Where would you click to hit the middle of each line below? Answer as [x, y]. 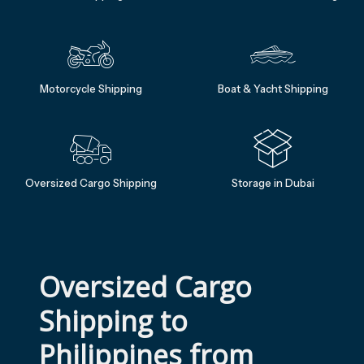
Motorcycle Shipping [91, 88]
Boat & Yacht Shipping [273, 88]
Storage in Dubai [273, 182]
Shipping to [117, 321]
